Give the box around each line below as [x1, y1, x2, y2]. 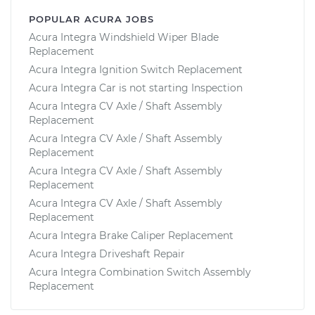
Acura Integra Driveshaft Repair [29, 247, 185, 260]
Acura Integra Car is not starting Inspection [29, 81, 243, 94]
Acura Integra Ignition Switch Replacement [29, 63, 243, 76]
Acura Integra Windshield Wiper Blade [29, 30, 219, 44]
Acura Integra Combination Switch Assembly [29, 265, 251, 278]
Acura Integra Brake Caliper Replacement [29, 229, 233, 242]
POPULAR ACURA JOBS [29, 13, 154, 25]
